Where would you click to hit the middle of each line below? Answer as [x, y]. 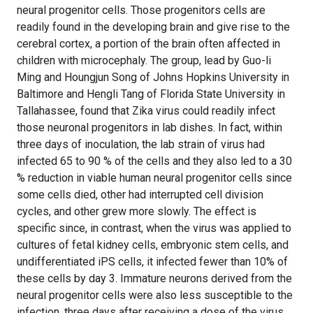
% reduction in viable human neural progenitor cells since [154, 178]
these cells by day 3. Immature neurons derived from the [154, 279]
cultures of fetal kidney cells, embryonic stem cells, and [153, 245]
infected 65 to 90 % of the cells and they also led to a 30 [154, 161]
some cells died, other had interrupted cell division [140, 195]
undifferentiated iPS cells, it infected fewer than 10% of [152, 262]
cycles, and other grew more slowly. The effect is [137, 212]
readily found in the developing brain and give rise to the [153, 27]
